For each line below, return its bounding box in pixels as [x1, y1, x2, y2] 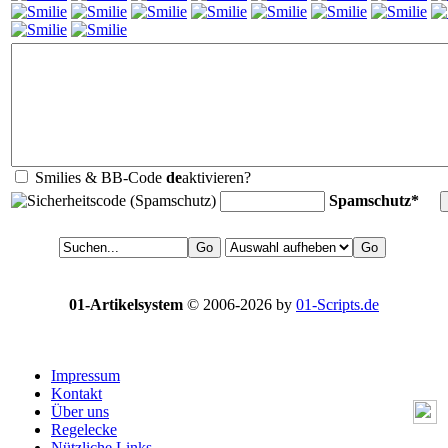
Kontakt [51, 384, 102, 402]
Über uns [51, 402, 109, 420]
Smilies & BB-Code [35, 168, 166, 186]
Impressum [51, 366, 120, 384]
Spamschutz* [329, 191, 419, 209]
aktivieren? [182, 168, 251, 186]
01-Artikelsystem [69, 295, 183, 313]
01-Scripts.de [296, 295, 379, 313]
